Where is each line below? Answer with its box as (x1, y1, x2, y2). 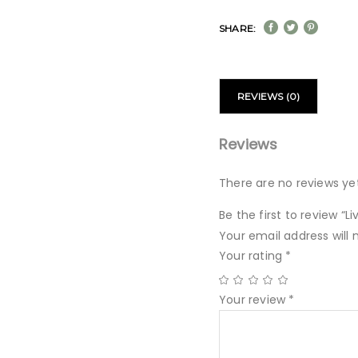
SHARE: (219, 22, 257, 34)
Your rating (219, 248, 286, 264)
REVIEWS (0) (237, 90, 300, 102)
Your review (219, 292, 289, 308)
